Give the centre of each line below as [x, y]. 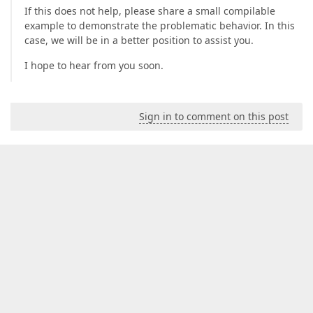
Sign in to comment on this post [214, 117]
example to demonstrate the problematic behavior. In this [160, 26]
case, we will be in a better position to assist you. [139, 41]
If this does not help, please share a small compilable [150, 11]
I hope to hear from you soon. [94, 66]
